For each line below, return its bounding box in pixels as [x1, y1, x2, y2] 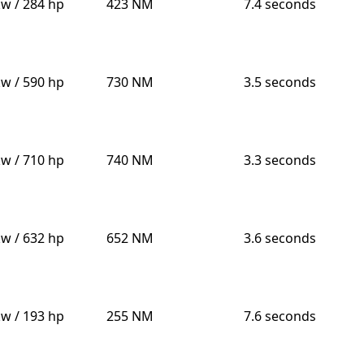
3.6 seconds [243, 229, 316, 248]
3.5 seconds [243, 73, 316, 92]
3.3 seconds [243, 151, 316, 170]
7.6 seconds [243, 307, 316, 326]
